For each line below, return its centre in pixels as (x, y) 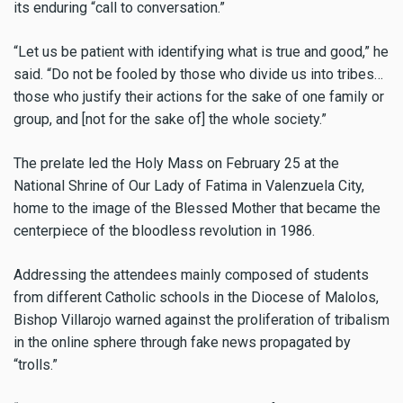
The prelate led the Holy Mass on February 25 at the (176, 163)
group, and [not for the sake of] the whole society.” (170, 120)
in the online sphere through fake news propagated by (182, 342)
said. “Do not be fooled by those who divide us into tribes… (198, 75)
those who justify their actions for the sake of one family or (199, 97)
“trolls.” (36, 364)
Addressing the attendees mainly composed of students (191, 274)
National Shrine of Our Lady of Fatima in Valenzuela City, (189, 185)
